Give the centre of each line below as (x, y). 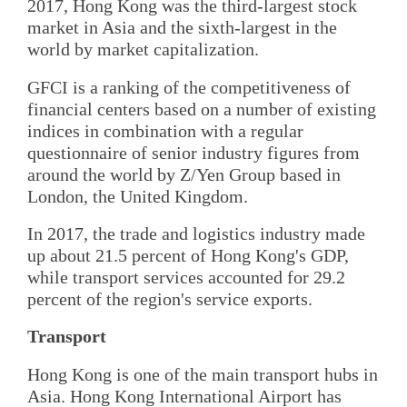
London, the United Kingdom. (138, 196)
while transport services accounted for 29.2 (186, 278)
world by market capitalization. (143, 50)
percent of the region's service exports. (170, 299)
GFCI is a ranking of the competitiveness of (189, 87)
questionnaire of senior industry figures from (194, 152)
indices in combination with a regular (165, 130)
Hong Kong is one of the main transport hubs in (203, 374)
